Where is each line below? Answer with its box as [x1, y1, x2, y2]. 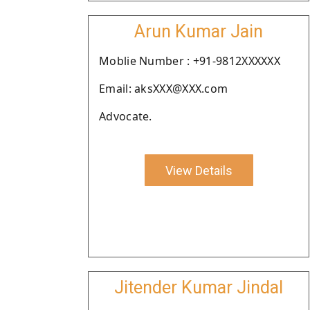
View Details [165, 163, 232, 178]
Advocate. [99, 109, 152, 124]
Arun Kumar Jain [134, 21, 263, 42]
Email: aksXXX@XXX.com [99, 81, 228, 96]
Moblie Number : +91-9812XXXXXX [99, 53, 280, 69]
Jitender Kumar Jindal [114, 277, 283, 298]
